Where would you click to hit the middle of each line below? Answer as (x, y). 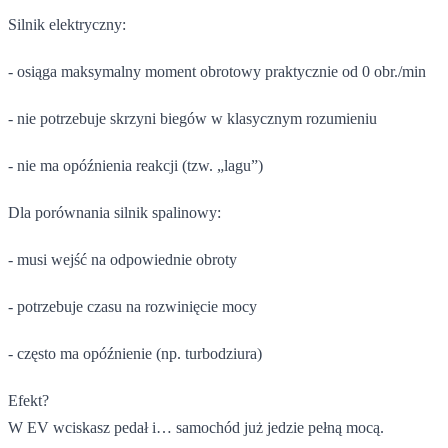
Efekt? (28, 400)
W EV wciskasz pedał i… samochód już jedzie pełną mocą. (196, 427)
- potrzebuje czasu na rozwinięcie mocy (132, 306)
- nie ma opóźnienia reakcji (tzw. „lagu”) (135, 165)
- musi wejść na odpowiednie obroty (122, 259)
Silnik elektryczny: (67, 24)
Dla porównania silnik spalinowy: (114, 212)
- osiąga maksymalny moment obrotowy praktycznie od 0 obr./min (217, 71)
